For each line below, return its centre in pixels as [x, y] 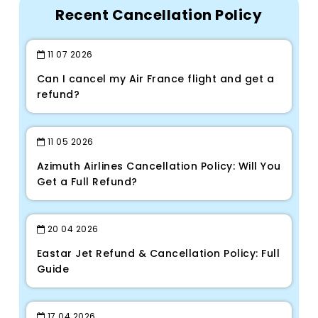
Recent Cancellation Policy [159, 15]
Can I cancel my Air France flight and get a [155, 79]
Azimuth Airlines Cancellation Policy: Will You [159, 166]
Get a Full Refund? [87, 182]
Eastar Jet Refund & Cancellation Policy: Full [158, 254]
